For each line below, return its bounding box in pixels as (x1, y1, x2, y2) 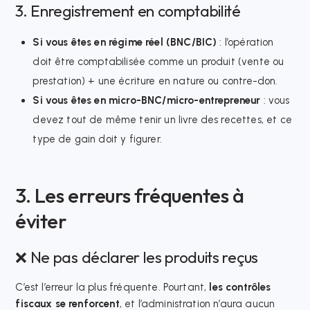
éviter (15, 208, 67, 234)
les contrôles (209, 281, 271, 294)
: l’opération (217, 35, 274, 48)
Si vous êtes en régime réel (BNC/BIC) (33, 35, 217, 48)
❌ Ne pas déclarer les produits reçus (15, 248, 258, 268)
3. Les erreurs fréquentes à (15, 183, 244, 208)
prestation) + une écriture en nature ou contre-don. (33, 74, 278, 87)
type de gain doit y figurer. (33, 132, 162, 145)
